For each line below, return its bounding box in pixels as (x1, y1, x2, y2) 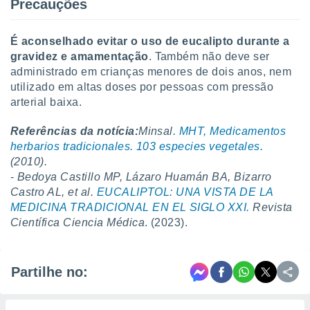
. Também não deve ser (148, 51, 270, 62)
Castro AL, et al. (10, 186, 97, 198)
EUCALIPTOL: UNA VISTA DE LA (96, 186, 273, 198)
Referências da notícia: (10, 125, 139, 137)
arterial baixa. (10, 96, 82, 108)
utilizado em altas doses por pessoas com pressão (10, 81, 274, 93)
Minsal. (138, 125, 179, 137)
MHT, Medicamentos (179, 125, 286, 137)
